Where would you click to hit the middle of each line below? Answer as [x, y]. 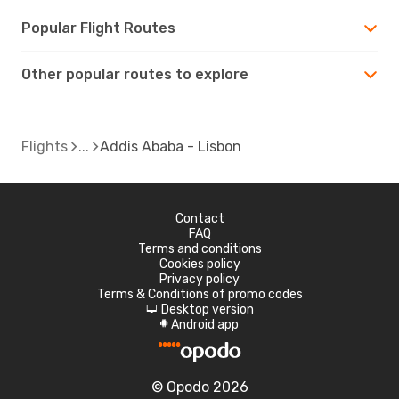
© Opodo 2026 [199, 387]
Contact [199, 218]
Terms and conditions [199, 248]
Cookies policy [199, 264]
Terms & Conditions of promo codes [199, 294]
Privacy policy [199, 279]
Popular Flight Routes [98, 28]
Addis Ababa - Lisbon [171, 146]
